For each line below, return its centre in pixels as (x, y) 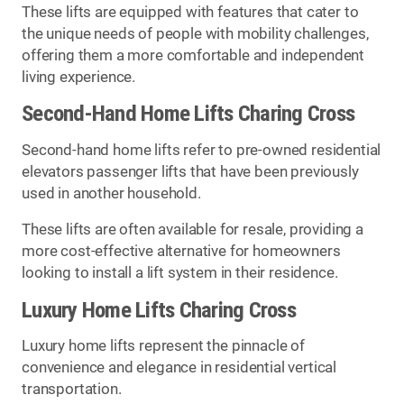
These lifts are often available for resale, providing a (193, 230)
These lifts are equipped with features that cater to (190, 12)
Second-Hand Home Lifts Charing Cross (188, 114)
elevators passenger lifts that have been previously (190, 171)
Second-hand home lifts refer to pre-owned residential (202, 150)
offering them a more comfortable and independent (193, 55)
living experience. (79, 77)
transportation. (72, 390)
